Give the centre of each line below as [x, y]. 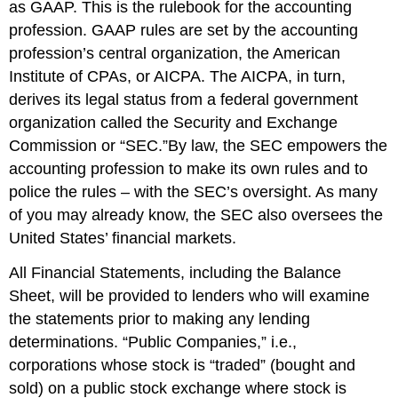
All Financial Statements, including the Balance [175, 272]
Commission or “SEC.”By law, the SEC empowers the [199, 145]
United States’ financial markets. [123, 238]
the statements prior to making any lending [160, 318]
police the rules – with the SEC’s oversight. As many [194, 191]
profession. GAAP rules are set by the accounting [184, 30]
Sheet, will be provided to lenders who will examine [190, 295]
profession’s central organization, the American [175, 53]
